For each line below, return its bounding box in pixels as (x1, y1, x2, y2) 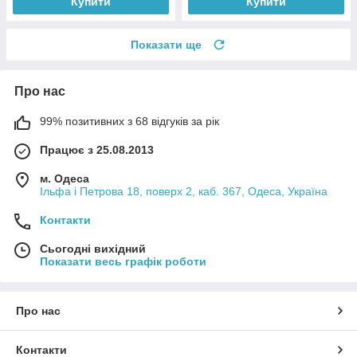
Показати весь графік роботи (40, 254, 206, 268)
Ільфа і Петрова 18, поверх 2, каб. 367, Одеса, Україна (40, 184, 328, 198)
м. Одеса (40, 171, 89, 185)
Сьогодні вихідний (40, 241, 146, 255)
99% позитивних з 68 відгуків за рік (40, 114, 219, 127)
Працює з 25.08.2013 (40, 143, 154, 156)
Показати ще (131, 37, 202, 51)
